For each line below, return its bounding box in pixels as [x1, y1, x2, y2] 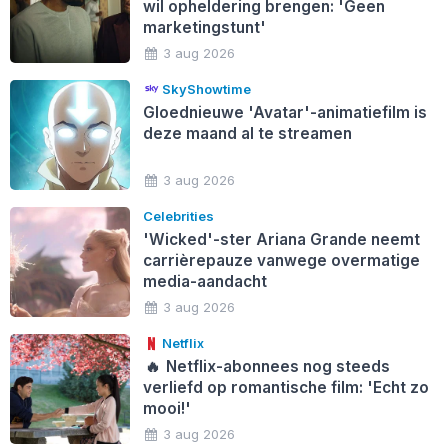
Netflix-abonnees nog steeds [162, 356, 391, 376]
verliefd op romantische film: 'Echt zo [142, 377, 429, 397]
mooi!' [142, 398, 191, 418]
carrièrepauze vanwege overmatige [142, 250, 420, 270]
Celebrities [142, 207, 214, 224]
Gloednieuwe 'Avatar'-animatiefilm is [142, 102, 427, 122]
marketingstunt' [142, 17, 266, 37]
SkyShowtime [159, 80, 252, 97]
